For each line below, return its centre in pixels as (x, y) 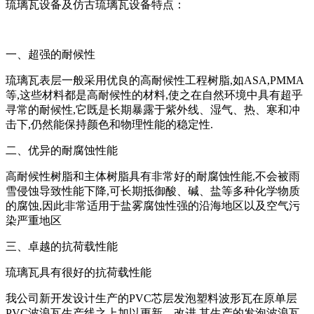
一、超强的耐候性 (50, 54)
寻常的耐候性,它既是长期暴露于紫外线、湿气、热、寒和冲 (153, 109)
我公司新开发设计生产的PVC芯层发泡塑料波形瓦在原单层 (151, 298)
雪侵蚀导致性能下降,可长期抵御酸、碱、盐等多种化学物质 (153, 191)
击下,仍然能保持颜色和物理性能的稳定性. (109, 124)
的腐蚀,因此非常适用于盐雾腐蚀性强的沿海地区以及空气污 (153, 205)
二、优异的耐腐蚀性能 (62, 150)
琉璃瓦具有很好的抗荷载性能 (78, 272)
